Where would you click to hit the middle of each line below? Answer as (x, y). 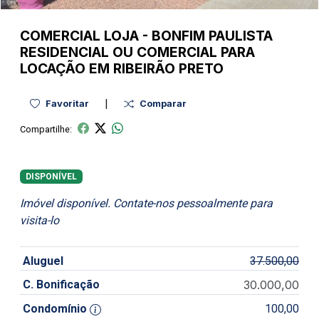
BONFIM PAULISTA (212, 36)
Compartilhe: (46, 129)
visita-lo (40, 221)
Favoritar (67, 104)
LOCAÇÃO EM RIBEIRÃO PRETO (122, 68)
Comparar (163, 104)
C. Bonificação (61, 285)
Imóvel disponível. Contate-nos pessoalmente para (146, 204)
